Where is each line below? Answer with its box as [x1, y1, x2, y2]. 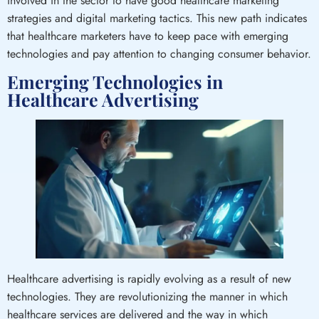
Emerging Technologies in [7, 70, 223, 94]
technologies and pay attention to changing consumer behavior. [7, 46, 311, 63]
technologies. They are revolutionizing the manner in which [7, 288, 288, 305]
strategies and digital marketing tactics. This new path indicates [7, 10, 307, 27]
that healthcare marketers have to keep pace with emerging [7, 28, 288, 45]
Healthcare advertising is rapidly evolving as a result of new [7, 271, 291, 288]
